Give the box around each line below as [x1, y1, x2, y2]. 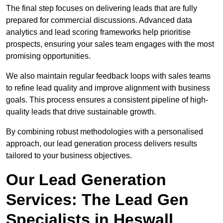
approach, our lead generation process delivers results [6, 139, 197, 148]
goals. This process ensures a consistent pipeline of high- [6, 96, 208, 105]
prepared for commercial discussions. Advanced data [6, 16, 192, 25]
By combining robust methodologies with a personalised [6, 127, 203, 136]
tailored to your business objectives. [6, 151, 132, 160]
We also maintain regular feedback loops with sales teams [6, 72, 211, 81]
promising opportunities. [6, 52, 91, 61]
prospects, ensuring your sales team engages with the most [6, 40, 214, 49]
